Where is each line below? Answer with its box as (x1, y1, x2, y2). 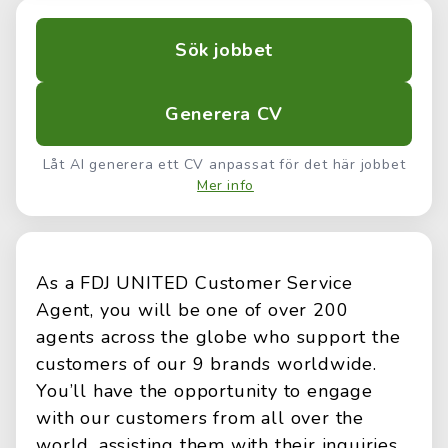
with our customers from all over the (36, 406, 365, 430)
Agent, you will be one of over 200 (36, 298, 349, 322)
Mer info (197, 176, 254, 195)
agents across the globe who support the (36, 325, 401, 349)
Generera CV (165, 102, 283, 126)
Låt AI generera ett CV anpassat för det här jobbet (42, 155, 406, 174)
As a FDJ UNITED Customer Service (36, 271, 353, 295)
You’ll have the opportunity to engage (36, 379, 373, 403)
